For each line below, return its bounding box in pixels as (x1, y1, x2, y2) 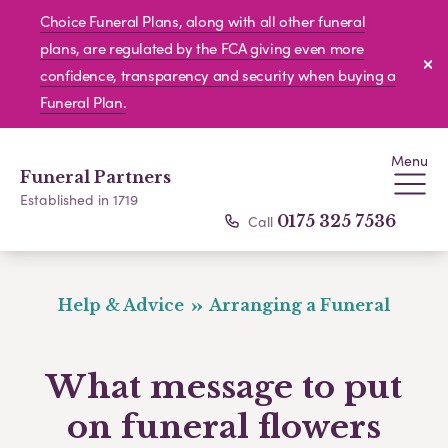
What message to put (46, 367, 402, 407)
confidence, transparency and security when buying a (40, 64, 396, 86)
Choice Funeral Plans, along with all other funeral (40, 10, 366, 32)
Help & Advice (58, 295, 189, 315)
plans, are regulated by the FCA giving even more (40, 37, 364, 59)
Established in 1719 (20, 189, 138, 209)
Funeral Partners (20, 167, 171, 187)
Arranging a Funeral (205, 295, 390, 315)
